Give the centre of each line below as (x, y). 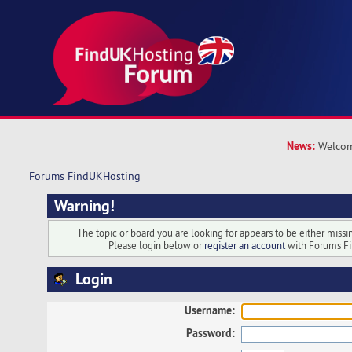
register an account (244, 245)
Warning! (84, 205)
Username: (210, 310)
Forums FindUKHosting (84, 176)
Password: (211, 333)
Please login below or (156, 245)
